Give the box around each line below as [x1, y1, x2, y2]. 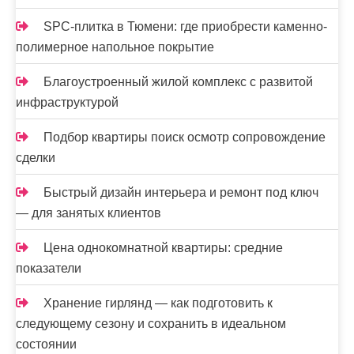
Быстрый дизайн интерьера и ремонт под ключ [43, 186, 318, 199]
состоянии [16, 337, 77, 351]
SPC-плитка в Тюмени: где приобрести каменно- [43, 20, 327, 33]
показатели [16, 262, 81, 275]
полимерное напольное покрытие [16, 40, 214, 54]
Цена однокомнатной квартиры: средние [43, 241, 283, 254]
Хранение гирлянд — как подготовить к [43, 296, 273, 310]
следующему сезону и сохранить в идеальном [16, 317, 286, 330]
